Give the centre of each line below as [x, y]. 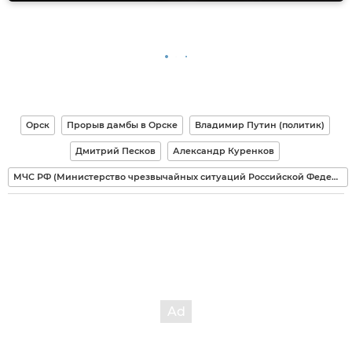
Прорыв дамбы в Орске [122, 125]
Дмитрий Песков [115, 150]
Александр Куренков [224, 150]
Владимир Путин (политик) [259, 125]
